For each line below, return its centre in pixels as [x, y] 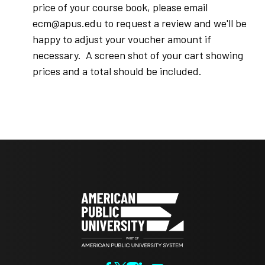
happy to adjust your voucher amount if [122, 39]
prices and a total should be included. [117, 71]
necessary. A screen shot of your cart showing [138, 55]
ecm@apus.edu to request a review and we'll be [140, 23]
